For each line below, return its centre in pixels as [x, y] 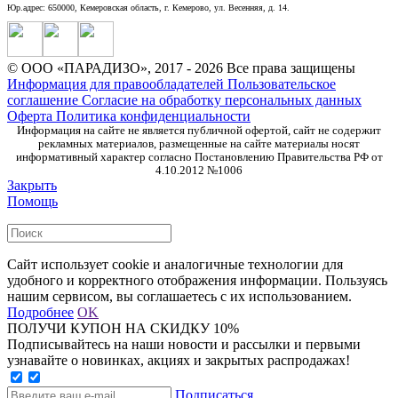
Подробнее [40, 312]
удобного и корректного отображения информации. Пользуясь [197, 280]
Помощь [32, 201]
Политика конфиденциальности [153, 115]
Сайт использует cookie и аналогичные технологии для [175, 264]
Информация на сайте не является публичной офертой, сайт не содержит [199, 130]
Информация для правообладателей [117, 84]
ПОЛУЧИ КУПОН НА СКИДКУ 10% [123, 328]
